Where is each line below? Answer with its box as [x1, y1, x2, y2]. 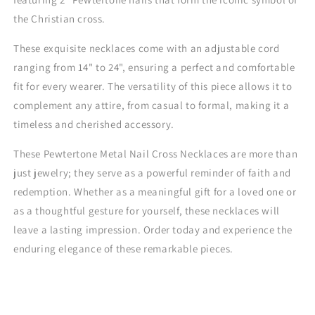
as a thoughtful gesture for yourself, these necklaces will [13, 204, 280, 217]
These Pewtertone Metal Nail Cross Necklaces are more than [13, 147, 298, 160]
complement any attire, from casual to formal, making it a [13, 98, 290, 112]
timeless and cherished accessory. [13, 117, 174, 131]
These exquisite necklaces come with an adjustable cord [13, 41, 280, 55]
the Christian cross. [13, 12, 105, 25]
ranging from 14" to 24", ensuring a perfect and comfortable [13, 60, 295, 74]
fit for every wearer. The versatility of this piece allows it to [13, 79, 292, 93]
